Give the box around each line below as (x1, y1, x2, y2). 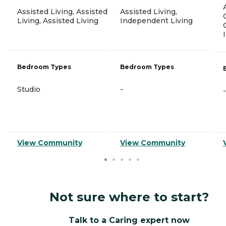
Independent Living (120, 16, 193, 26)
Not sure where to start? (49, 189, 209, 204)
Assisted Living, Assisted (17, 7, 107, 17)
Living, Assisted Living (17, 16, 98, 26)
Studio (17, 85, 40, 94)
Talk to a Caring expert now (69, 215, 190, 225)
